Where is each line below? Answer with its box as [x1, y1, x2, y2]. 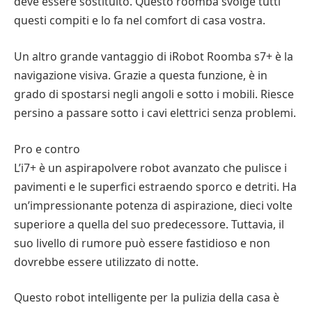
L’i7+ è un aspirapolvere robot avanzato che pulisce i [14, 159, 287, 175]
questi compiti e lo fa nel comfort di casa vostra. [14, 13, 265, 29]
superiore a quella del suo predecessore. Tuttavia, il [14, 216, 284, 232]
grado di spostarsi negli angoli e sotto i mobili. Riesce [14, 86, 294, 102]
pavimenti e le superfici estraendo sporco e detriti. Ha [14, 178, 297, 194]
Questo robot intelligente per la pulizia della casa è [14, 290, 279, 306]
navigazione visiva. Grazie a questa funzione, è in [14, 67, 267, 83]
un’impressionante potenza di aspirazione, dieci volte [14, 197, 292, 213]
